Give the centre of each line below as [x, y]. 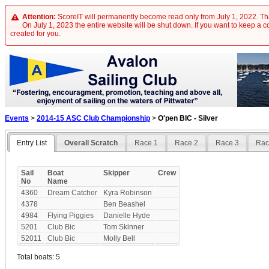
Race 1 [147, 143]
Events [17, 118]
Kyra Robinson [128, 193]
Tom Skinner [124, 227]
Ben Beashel [125, 204]
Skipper [117, 173]
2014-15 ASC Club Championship [93, 118]
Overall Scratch [91, 143]
